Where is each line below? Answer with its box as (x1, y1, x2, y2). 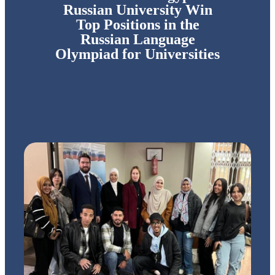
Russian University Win (63, 2, 212, 18)
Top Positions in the (76, 17, 199, 33)
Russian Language (80, 31, 195, 47)
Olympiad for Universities (55, 46, 220, 62)
